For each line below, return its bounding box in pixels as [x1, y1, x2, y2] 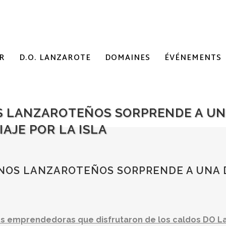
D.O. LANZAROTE [19, 51, 91, 65]
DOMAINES [105, 51, 150, 65]
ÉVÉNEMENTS [164, 51, 221, 65]
